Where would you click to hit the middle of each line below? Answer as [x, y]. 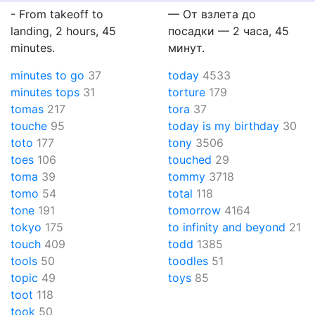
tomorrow [194, 210]
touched [190, 160]
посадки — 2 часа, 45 [229, 31]
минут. [186, 48]
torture [187, 92]
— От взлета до [212, 14]
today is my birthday [224, 126]
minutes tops [45, 92]
